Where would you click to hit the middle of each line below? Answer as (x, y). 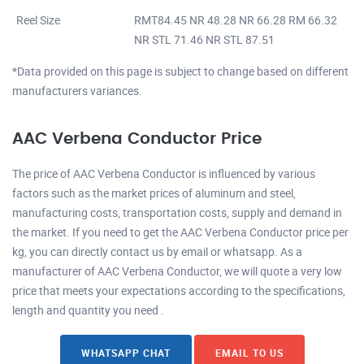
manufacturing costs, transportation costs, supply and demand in (177, 212)
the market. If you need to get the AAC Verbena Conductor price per (180, 232)
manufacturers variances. (77, 90)
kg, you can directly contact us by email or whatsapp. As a (157, 251)
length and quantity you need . (88, 310)
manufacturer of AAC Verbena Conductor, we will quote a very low (177, 271)
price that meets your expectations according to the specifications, (179, 290)
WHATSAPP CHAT (126, 352)
